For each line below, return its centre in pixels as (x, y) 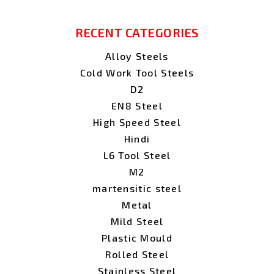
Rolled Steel (137, 254)
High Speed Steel (137, 122)
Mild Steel (137, 221)
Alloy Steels (137, 56)
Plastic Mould (137, 238)
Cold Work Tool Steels (137, 73)
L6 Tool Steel (137, 155)
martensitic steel (137, 188)
